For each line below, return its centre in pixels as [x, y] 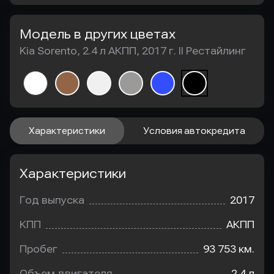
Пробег [39, 249]
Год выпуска [52, 200]
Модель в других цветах [98, 34]
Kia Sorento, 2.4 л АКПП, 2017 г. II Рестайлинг [133, 51]
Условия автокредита [194, 131]
